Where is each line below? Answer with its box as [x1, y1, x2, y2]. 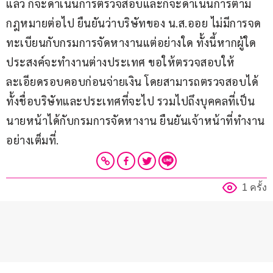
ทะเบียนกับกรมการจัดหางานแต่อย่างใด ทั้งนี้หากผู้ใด [6, 35, 257, 50]
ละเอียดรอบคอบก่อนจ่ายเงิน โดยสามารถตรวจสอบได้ [6, 74, 258, 89]
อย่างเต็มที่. [6, 133, 59, 147]
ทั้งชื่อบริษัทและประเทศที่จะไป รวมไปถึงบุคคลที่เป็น [6, 94, 255, 108]
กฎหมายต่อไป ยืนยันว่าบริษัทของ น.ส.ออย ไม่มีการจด [6, 16, 261, 30]
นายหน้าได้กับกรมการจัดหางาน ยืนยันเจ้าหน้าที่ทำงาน [6, 113, 265, 128]
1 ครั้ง [242, 182, 267, 193]
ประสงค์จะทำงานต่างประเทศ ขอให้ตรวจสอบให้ [6, 55, 235, 69]
